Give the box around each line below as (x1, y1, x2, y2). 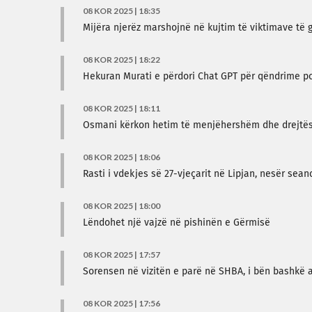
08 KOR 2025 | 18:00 (83, 201, 160, 211)
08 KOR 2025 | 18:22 (83, 54, 160, 65)
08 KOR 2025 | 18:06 (83, 152, 160, 162)
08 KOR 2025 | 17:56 (83, 298, 160, 309)
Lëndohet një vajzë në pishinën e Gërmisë (83, 218, 270, 228)
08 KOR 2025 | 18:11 (83, 103, 160, 114)
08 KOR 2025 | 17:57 (83, 249, 160, 260)
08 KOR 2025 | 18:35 (83, 6, 160, 16)
